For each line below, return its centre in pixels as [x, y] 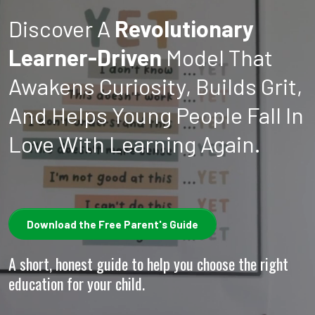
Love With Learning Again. [135, 143]
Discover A [62, 28]
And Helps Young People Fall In [156, 114]
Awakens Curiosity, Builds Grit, [155, 85]
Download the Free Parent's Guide [112, 224]
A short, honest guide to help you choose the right [148, 263]
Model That [217, 57]
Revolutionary [184, 28]
